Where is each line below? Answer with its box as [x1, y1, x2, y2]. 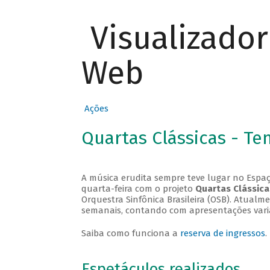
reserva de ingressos [180, 228, 265, 239]
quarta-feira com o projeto [81, 183, 195, 195]
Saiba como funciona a [81, 228, 180, 239]
